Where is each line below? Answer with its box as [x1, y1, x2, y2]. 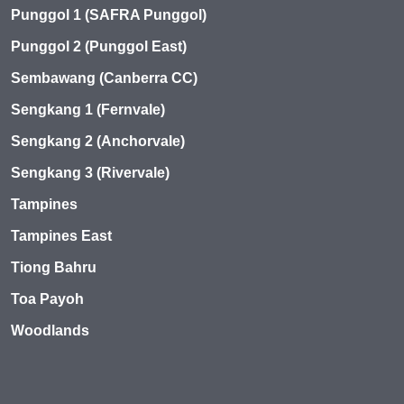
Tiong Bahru [11, 259, 96, 275]
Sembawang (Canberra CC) [11, 69, 197, 86]
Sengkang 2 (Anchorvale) [11, 133, 185, 149]
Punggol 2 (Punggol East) [11, 38, 187, 54]
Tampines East [11, 227, 112, 243]
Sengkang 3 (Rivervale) [11, 164, 170, 180]
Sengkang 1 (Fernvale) [11, 101, 165, 117]
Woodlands [11, 322, 89, 338]
